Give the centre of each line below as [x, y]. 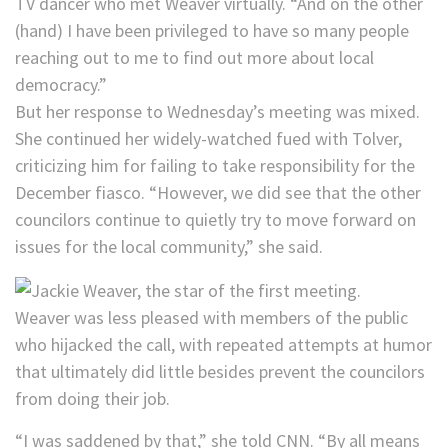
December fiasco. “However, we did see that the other [218, 193]
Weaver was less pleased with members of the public [211, 318]
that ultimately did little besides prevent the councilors [220, 372]
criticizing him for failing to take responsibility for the [215, 166]
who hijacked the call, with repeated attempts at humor [223, 345]
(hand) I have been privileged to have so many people [212, 31]
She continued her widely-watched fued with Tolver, [208, 139]
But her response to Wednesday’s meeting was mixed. [217, 112]
